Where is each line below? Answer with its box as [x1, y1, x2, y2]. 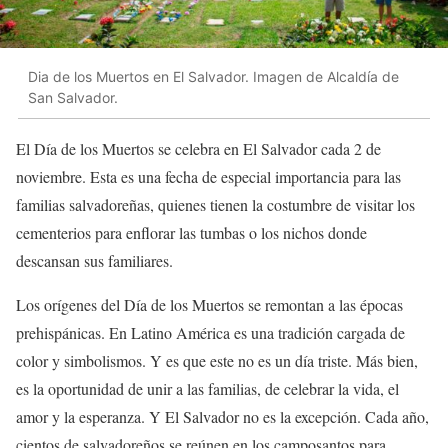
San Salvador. [28, 88, 118, 106]
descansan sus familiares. [16, 250, 173, 272]
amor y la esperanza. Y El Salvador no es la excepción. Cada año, [16, 406, 429, 428]
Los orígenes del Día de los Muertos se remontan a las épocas [16, 294, 403, 316]
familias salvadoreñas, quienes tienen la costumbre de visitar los [16, 194, 415, 216]
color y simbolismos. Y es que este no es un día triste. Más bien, [16, 350, 418, 372]
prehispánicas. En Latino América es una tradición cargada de [16, 322, 405, 344]
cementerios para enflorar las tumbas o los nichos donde [16, 222, 367, 244]
